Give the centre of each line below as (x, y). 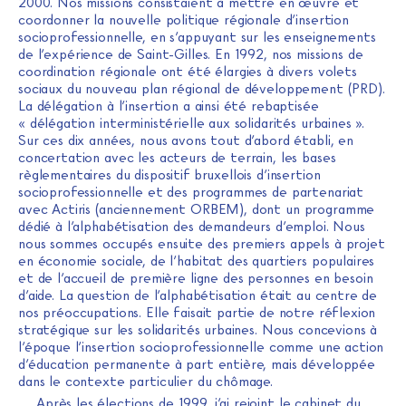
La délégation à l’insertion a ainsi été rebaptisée (169, 106)
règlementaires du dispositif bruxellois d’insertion (169, 174)
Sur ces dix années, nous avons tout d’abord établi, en (186, 140)
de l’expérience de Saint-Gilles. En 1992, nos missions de (191, 54)
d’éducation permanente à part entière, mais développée (197, 364)
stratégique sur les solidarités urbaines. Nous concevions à (198, 329)
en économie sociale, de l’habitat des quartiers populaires (197, 261)
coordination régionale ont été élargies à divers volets (188, 71)
